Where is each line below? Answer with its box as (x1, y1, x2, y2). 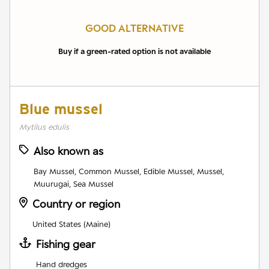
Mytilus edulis (19, 121, 69, 131)
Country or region (32, 197, 120, 210)
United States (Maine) (32, 219, 110, 229)
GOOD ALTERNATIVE (85, 22, 184, 34)
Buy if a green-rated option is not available (58, 46, 211, 56)
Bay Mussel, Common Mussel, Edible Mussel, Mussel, (34, 166, 224, 176)
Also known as (34, 144, 103, 157)
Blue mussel (19, 100, 103, 118)
